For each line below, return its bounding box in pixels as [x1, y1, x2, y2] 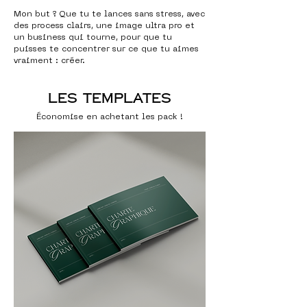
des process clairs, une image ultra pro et [14, 21, 195, 30]
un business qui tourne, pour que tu [14, 33, 172, 42]
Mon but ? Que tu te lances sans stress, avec [14, 10, 205, 19]
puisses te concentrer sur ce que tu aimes [14, 45, 199, 53]
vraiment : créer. [14, 56, 85, 65]
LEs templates [48, 88, 171, 108]
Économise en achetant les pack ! [36, 112, 183, 121]
